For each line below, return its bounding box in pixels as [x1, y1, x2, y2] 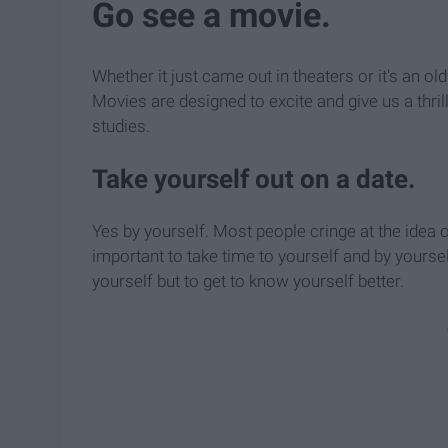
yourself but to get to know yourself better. [92, 271, 404, 292]
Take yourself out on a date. [92, 164, 416, 195]
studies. [92, 116, 150, 137]
